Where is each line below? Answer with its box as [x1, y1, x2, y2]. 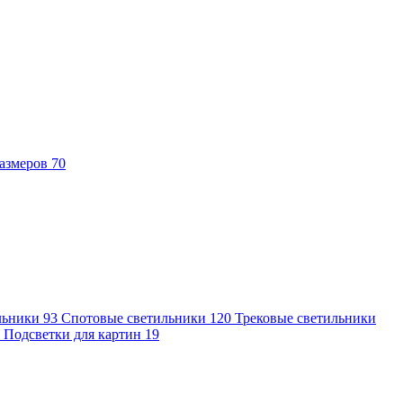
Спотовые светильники [61, 310, 210, 326]
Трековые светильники [235, 310, 376, 326]
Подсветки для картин [4, 327, 145, 342]
